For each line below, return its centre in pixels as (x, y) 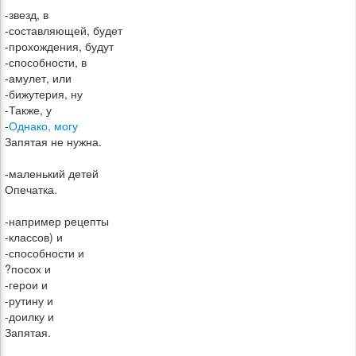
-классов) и (34, 237)
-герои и (26, 284)
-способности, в (46, 62)
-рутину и (29, 300)
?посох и (28, 269)
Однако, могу (43, 126)
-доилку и (29, 316)
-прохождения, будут (59, 46)
